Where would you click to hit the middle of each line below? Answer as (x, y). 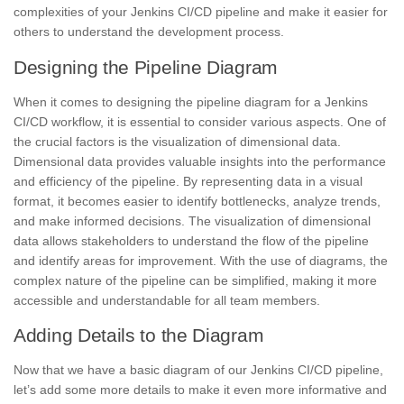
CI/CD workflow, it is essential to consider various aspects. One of (200, 121)
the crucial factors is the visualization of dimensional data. (177, 141)
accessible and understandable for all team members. (167, 300)
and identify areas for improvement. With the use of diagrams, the (201, 260)
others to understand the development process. (149, 32)
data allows (47, 240)
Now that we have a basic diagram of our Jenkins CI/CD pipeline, (198, 369)
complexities (50, 12)
